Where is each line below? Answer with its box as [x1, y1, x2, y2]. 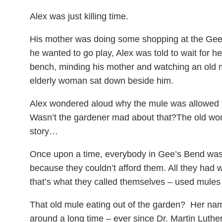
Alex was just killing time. [30, 11, 128, 21]
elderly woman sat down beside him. [30, 76, 173, 86]
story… [30, 126, 58, 136]
